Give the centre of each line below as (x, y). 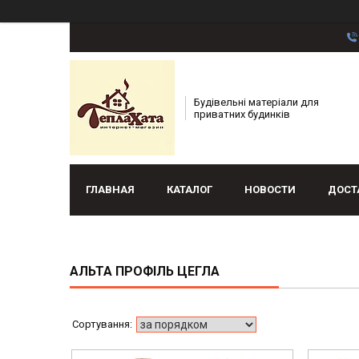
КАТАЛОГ (190, 190)
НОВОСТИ (270, 190)
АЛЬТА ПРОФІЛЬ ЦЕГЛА (145, 272)
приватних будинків (242, 115)
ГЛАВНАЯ (110, 190)
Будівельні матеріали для (256, 103)
